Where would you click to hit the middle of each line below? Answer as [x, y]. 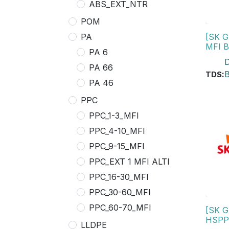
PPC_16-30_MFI [119, 177]
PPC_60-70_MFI [120, 208]
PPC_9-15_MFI [117, 146]
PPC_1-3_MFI [114, 116]
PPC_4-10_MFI [117, 131]
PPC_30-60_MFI [120, 192]
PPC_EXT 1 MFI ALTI [129, 162]
